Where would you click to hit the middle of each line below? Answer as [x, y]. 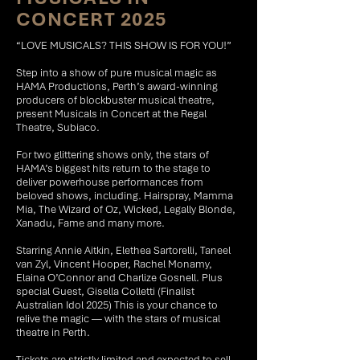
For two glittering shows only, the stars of [112, 155]
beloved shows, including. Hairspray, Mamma [125, 196]
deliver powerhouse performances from [110, 182]
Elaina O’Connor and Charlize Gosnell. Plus [119, 278]
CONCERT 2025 [91, 19]
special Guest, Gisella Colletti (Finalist [105, 291]
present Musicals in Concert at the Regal [111, 114]
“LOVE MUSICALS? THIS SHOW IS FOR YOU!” [124, 45]
